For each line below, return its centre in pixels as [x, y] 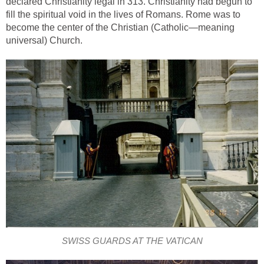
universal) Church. [44, 41]
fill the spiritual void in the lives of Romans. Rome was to [123, 15]
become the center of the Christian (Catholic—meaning [120, 28]
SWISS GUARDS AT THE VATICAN [132, 241]
